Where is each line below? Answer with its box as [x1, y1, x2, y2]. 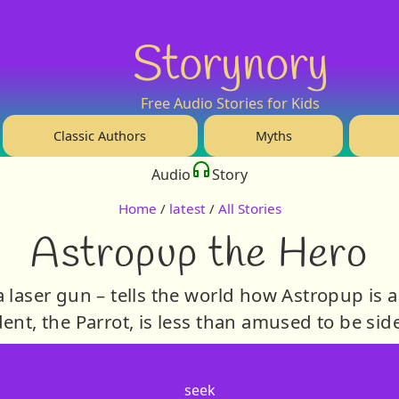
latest [168, 199, 206, 218]
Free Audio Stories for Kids [141, 93, 321, 113]
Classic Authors [53, 126, 147, 144]
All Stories [217, 199, 281, 218]
